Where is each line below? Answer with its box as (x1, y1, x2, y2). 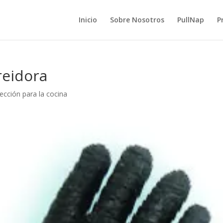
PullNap (177, 15, 204, 24)
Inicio (78, 15, 97, 24)
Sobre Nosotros (110, 15, 164, 24)
